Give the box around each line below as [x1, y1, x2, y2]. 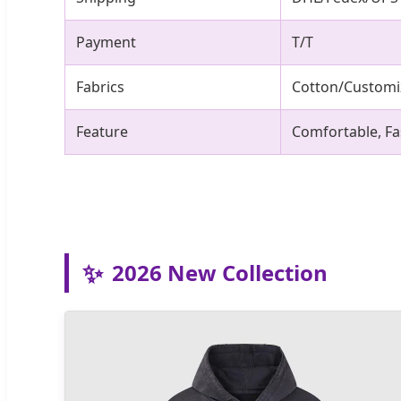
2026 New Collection [112, 257, 328, 287]
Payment [76, 31, 136, 52]
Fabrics [76, 76, 124, 97]
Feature [76, 121, 128, 141]
